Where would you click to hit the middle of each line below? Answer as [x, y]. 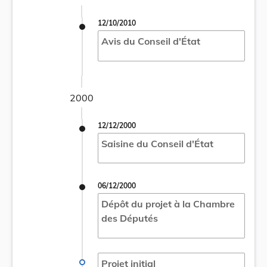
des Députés [129, 218]
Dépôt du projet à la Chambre [168, 204]
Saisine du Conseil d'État [157, 143]
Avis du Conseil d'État [150, 41]
